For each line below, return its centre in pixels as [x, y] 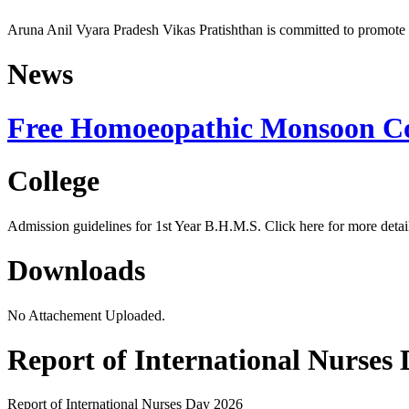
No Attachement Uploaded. [86, 315]
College [53, 181]
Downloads [76, 271]
